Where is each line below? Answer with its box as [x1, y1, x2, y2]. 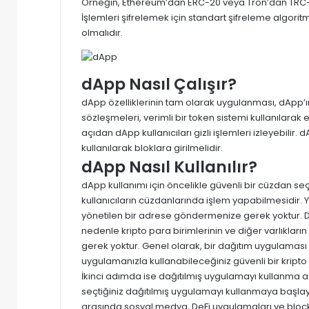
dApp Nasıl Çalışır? [81, 72, 237, 95]
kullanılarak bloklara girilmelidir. [81, 141, 223, 154]
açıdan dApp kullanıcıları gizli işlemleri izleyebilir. [81, 126, 299, 139]
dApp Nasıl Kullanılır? [81, 155, 257, 178]
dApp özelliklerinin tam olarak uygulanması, [81, 95, 279, 109]
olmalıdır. [81, 26, 123, 39]
